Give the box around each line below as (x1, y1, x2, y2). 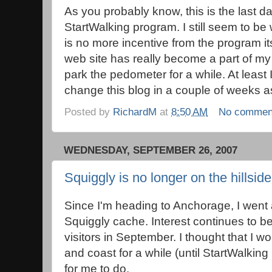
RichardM (113, 105, 157, 118)
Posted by (64, 105, 113, 118)
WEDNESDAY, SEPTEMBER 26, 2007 (64, 144, 237, 156)
